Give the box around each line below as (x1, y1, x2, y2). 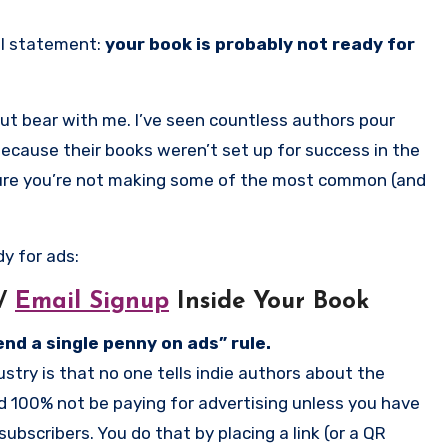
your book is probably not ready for (105, 33, 415, 54)
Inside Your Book (169, 289, 369, 314)
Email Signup (15, 289, 169, 314)
